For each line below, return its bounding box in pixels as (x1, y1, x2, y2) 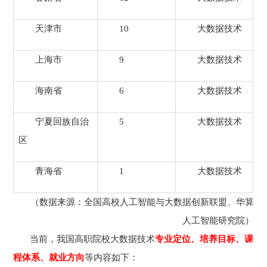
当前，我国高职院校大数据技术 (30, 234, 156, 244)
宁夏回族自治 (35, 117, 89, 126)
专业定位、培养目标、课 (155, 234, 254, 244)
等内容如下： (85, 253, 139, 262)
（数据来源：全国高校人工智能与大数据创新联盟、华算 (30, 197, 254, 207)
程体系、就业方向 (13, 253, 85, 262)
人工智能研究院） (182, 216, 254, 225)
